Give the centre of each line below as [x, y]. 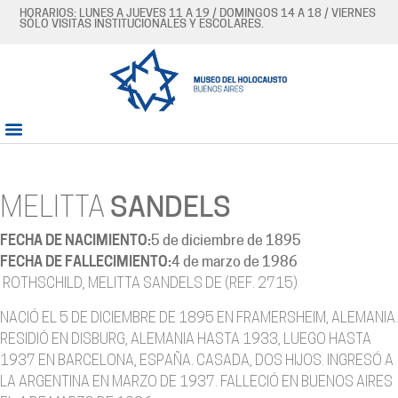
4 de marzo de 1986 [235, 263]
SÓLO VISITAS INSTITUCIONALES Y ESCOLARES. [142, 24]
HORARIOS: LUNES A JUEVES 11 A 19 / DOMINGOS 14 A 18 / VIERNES [198, 14]
